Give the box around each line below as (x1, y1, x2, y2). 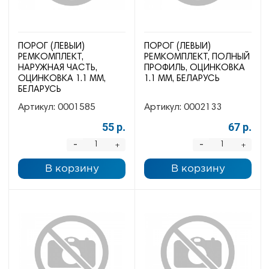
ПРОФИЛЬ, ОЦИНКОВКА (144, 64, 245, 73)
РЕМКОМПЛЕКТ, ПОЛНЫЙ (144, 53, 250, 62)
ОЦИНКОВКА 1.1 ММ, (18, 74, 106, 83)
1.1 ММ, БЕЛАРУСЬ (144, 74, 220, 83)
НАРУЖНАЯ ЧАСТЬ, (18, 64, 97, 73)
